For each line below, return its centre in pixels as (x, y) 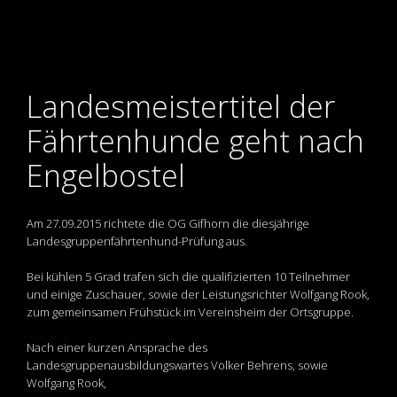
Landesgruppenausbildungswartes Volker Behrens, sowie (177, 366)
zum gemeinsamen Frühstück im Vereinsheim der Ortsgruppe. (190, 312)
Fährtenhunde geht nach (195, 141)
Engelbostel (106, 176)
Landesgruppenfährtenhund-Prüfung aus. (137, 241)
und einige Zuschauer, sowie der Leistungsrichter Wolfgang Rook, (198, 295)
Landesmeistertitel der (181, 107)
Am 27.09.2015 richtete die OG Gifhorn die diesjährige (168, 224)
